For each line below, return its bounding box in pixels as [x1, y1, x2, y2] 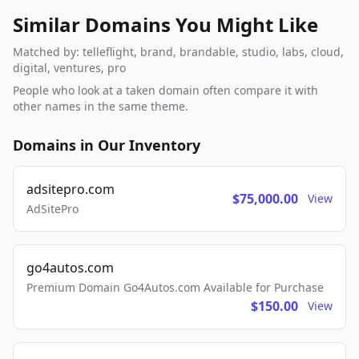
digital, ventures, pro [13, 60, 126, 76]
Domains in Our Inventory [13, 135, 200, 155]
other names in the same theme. [13, 99, 188, 115]
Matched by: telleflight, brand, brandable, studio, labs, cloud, [13, 44, 344, 60]
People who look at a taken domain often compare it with [13, 83, 318, 99]
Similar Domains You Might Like [13, 11, 318, 38]
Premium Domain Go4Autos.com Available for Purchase [26, 280, 324, 296]
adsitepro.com [26, 180, 115, 199]
